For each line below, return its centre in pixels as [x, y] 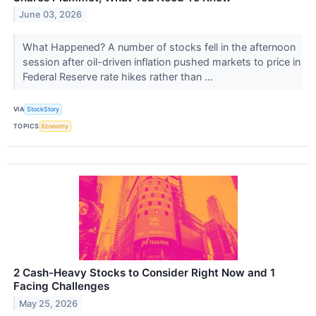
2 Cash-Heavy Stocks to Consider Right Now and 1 [144, 272]
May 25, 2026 [49, 303]
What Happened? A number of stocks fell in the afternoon [159, 47]
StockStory [43, 109]
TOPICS [26, 126]
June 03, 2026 [51, 15]
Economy [55, 126]
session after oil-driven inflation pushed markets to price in [161, 61]
